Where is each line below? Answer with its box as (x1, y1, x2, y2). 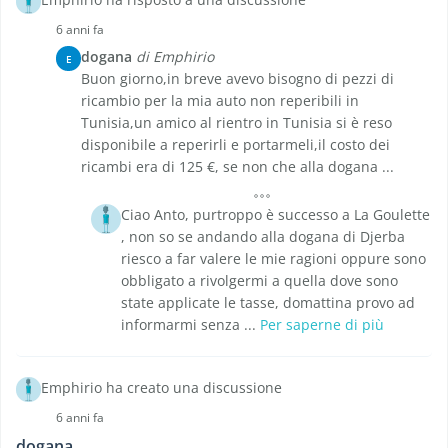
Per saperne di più (260, 315, 384, 335)
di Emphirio (136, 47, 214, 67)
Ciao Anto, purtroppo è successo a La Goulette (121, 205, 430, 225)
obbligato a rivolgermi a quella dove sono (121, 271, 398, 291)
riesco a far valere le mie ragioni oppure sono (121, 249, 426, 269)
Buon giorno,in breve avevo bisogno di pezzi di (81, 69, 394, 89)
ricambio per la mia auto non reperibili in (81, 91, 359, 111)
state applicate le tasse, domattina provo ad (121, 293, 415, 313)
